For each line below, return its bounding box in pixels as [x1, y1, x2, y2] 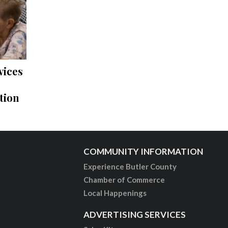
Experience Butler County [83, 161, 177, 171]
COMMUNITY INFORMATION [83, 146, 204, 157]
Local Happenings [83, 188, 147, 197]
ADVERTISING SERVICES [83, 209, 186, 220]
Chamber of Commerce [83, 175, 165, 184]
